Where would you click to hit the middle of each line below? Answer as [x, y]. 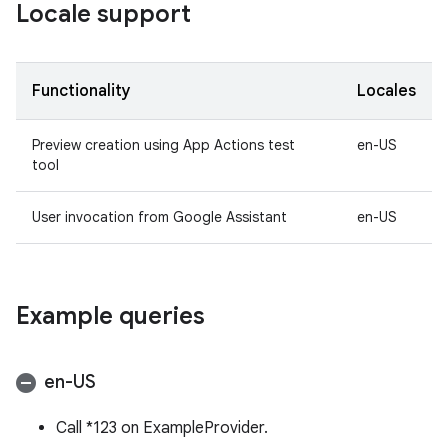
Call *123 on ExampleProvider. [162, 428]
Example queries [110, 316]
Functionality [81, 91]
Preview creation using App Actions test [163, 145]
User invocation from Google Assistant [159, 217]
